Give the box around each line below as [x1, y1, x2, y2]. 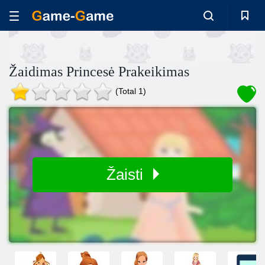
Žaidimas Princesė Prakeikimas [9, 64, 189, 79]
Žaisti [106, 166, 147, 183]
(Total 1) [115, 86, 146, 96]
